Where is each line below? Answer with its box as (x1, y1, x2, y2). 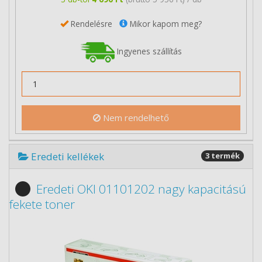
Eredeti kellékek (31, 150, 104, 163)
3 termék (205, 150, 240, 161)
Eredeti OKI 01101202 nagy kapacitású (36, 181, 246, 197)
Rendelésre (68, 18, 119, 29)
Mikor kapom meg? (127, 18, 202, 29)
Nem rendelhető (101, 112, 169, 123)
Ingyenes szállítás (115, 45, 182, 57)
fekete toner (9, 196, 75, 212)
